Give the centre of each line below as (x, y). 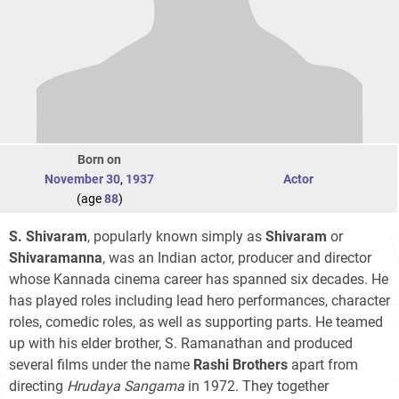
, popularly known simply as (176, 236)
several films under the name (101, 364)
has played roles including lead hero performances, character (199, 300)
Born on (99, 159)
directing (38, 386)
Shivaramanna (56, 257)
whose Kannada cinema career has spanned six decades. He (199, 279)
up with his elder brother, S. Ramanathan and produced (181, 343)
